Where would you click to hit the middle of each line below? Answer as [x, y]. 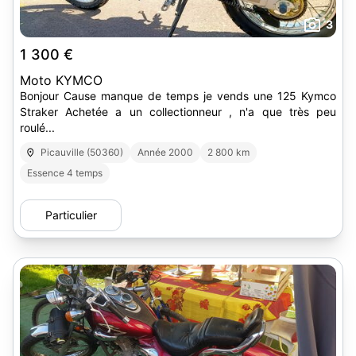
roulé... [37, 128]
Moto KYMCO [61, 80]
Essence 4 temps [65, 173]
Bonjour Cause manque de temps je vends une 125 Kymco [178, 96]
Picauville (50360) [82, 152]
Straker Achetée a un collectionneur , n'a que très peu [178, 112]
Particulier [71, 215]
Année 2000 [166, 152]
